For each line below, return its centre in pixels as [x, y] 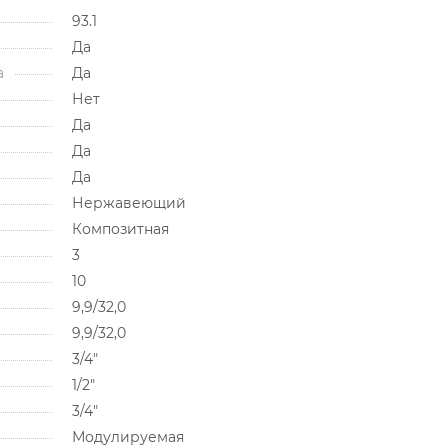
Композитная [120, 228]
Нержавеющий [128, 202]
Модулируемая [127, 436]
